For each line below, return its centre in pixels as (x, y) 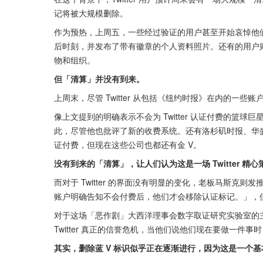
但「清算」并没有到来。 (99, 79)
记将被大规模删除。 (91, 13)
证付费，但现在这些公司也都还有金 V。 (128, 145)
